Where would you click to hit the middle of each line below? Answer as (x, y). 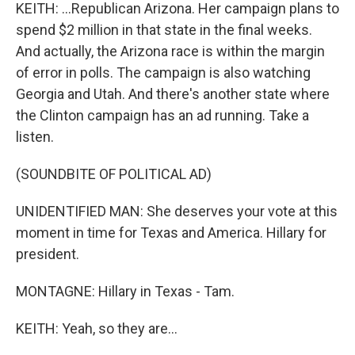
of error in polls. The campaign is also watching (163, 73)
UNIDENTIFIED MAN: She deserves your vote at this (177, 211)
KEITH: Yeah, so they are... (97, 328)
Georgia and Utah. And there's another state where (173, 94)
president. (48, 254)
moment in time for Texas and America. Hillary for (171, 233)
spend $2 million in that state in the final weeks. (164, 30)
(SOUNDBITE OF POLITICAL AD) (114, 174)
